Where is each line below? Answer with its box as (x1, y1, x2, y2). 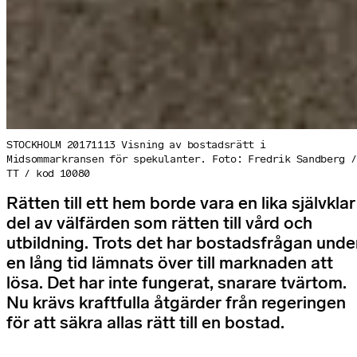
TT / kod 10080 (6, 167, 91, 181)
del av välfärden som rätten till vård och (6, 213, 312, 234)
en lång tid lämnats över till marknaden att (6, 253, 333, 274)
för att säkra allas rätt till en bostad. (6, 312, 284, 334)
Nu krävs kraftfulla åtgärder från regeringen (6, 292, 346, 314)
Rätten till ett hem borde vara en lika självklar (6, 193, 355, 214)
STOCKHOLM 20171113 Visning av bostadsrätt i (6, 138, 266, 152)
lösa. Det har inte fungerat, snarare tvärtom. (6, 273, 347, 294)
